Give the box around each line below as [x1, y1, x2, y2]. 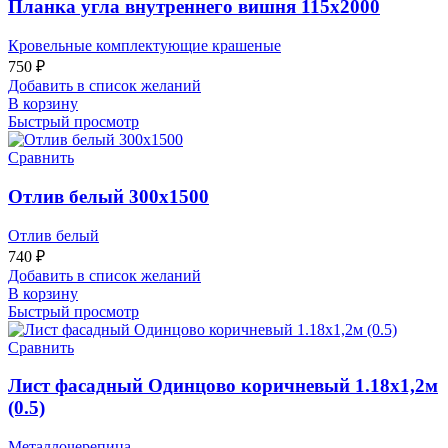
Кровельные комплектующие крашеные [8, 37, 281, 55]
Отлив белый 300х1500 [8, 185, 209, 207]
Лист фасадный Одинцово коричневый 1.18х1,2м [8, 375, 438, 397]
